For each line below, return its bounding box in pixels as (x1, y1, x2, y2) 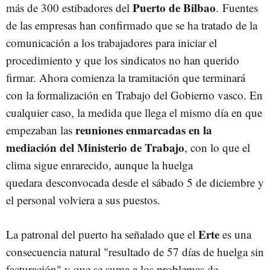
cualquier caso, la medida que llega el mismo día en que (6, 105, 262, 120)
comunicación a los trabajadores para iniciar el (6, 35, 217, 50)
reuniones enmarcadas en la (75, 122, 212, 138)
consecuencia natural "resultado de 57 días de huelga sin (6, 244, 264, 259)
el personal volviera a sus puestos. (6, 192, 164, 207)
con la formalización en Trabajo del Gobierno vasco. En (6, 87, 263, 102)
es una (219, 227, 251, 242)
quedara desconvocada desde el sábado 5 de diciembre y (6, 175, 264, 190)
